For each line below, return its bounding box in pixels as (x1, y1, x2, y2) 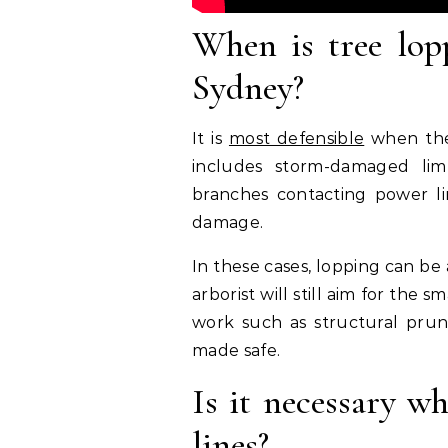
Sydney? (192, 66, 304, 110)
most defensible (228, 129, 365, 149)
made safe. (192, 341, 281, 361)
